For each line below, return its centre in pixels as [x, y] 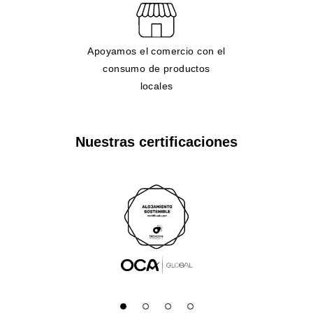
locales [156, 86]
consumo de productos [156, 68]
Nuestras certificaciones [156, 141]
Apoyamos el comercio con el [156, 51]
